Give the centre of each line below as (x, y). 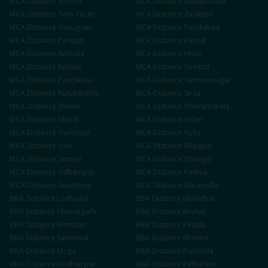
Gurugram (75, 27)
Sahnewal (73, 238)
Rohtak (70, 67)
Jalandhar (199, 198)
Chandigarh (77, 211)
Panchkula (75, 80)
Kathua (196, 172)
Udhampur (77, 172)
